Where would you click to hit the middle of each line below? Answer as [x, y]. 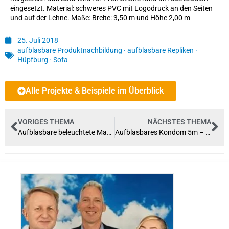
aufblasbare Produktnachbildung [70, 50]
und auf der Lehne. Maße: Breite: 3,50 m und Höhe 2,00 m [100, 18]
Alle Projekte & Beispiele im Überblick [95, 90]
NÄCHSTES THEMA [179, 121]
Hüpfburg [33, 60]
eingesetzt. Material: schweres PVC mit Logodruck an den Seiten [111, 8]
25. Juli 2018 [38, 40]
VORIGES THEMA [46, 121]
